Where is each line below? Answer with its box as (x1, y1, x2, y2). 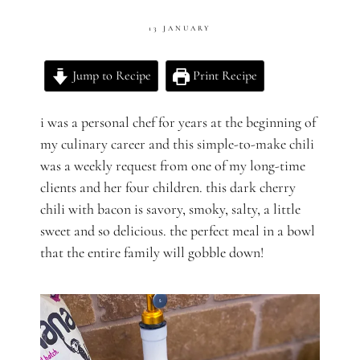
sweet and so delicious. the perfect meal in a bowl (40, 222, 315, 240)
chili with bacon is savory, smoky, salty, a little (40, 200, 301, 219)
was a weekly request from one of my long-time (40, 157, 305, 175)
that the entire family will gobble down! (40, 243, 264, 262)
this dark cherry (206, 178, 296, 197)
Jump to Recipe (68, 67, 151, 84)
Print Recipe (189, 67, 257, 84)
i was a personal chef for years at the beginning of (40, 113, 316, 132)
